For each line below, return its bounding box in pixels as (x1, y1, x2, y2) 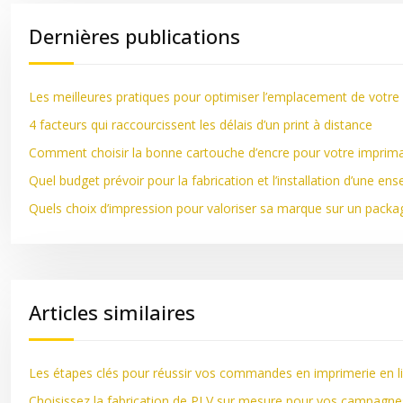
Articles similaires (29, 299, 195, 326)
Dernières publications (29, 22, 240, 49)
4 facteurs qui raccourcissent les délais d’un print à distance (29, 116, 372, 133)
